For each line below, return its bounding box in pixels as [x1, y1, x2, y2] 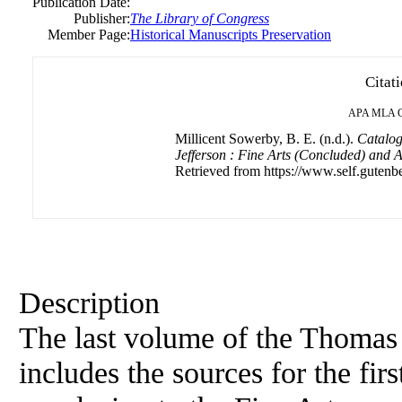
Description [19, 285, 160, 319]
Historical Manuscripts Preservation [130, 27, 331, 42]
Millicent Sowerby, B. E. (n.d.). [175, 131, 357, 146]
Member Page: [48, 27, 130, 42]
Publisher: [74, 11, 130, 26]
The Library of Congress [130, 11, 269, 26]
